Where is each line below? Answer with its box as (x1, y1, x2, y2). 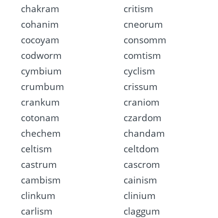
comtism (124, 49, 162, 62)
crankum (20, 96, 60, 109)
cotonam (20, 111, 59, 125)
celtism (20, 143, 52, 156)
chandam (124, 127, 165, 140)
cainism (124, 174, 158, 187)
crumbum (20, 80, 64, 93)
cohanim (20, 18, 59, 31)
